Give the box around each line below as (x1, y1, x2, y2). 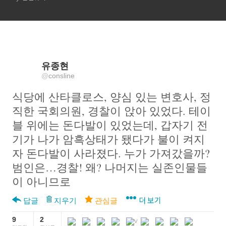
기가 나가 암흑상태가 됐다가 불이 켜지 (12, 132, 205, 146)
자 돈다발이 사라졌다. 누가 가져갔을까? (12, 146, 210, 160)
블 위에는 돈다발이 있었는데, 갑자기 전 (12, 118, 208, 132)
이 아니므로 (12, 174, 71, 189)
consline (48, 72, 75, 80)
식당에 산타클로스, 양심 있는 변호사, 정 (12, 89, 211, 104)
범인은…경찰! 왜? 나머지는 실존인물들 (12, 160, 207, 175)
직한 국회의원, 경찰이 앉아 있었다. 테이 (12, 103, 211, 118)
